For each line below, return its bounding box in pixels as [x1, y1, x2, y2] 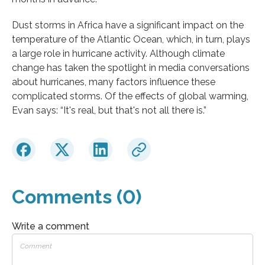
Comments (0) [12, 185, 141, 208]
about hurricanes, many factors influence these [12, 76, 215, 88]
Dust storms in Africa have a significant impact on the [12, 19, 244, 31]
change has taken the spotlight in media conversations [12, 62, 250, 73]
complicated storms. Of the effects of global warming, [12, 90, 248, 102]
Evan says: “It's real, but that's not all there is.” [12, 104, 206, 116]
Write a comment [12, 220, 89, 232]
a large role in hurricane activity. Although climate [12, 47, 225, 59]
